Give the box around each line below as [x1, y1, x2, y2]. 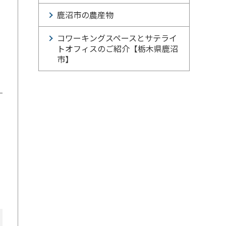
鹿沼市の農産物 [57, 9, 114, 21]
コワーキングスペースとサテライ [57, 32, 177, 44]
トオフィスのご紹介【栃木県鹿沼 [57, 42, 178, 54]
